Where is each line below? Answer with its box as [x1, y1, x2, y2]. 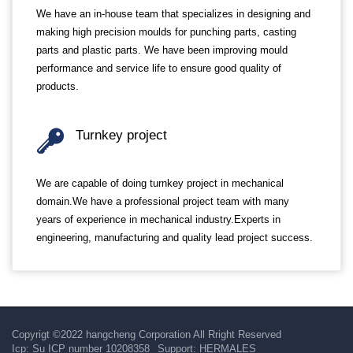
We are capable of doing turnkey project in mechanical [36, 177, 284, 189]
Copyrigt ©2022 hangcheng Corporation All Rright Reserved [12, 329, 281, 340]
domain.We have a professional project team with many [36, 195, 289, 207]
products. [36, 80, 79, 92]
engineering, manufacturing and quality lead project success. [36, 232, 313, 243]
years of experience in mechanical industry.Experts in [36, 214, 281, 225]
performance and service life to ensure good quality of [36, 62, 281, 74]
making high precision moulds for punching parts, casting [36, 26, 296, 38]
